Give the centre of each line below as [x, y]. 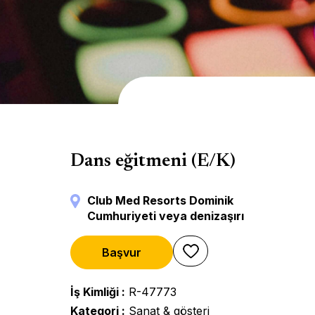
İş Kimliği [95, 292]
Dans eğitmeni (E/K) [153, 162]
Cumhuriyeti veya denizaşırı [166, 216]
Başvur [122, 252]
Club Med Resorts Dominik [160, 200]
